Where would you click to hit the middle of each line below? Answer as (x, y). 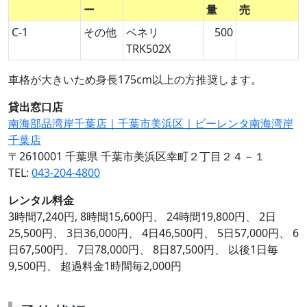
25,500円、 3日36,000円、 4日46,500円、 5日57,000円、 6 (153, 233)
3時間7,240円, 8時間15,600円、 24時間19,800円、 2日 (142, 216)
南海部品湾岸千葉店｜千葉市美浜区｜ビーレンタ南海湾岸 (151, 123)
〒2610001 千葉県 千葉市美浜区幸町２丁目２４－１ (137, 156)
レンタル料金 (41, 200)
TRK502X (148, 48)
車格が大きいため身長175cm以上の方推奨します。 (135, 79)
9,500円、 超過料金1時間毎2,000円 (95, 266)
